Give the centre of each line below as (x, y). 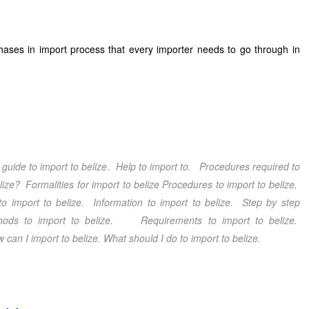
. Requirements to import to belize (202, 220)
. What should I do (139, 238)
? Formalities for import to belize (88, 184)
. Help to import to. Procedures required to (203, 166)
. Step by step (265, 202)
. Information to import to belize (156, 202)
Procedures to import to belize (228, 184)
